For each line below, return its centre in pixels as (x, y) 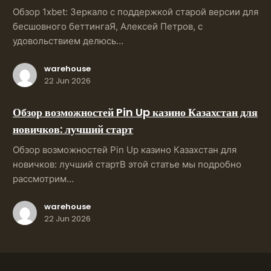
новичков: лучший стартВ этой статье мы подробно (127, 164)
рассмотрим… (43, 179)
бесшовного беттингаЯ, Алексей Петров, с (108, 26)
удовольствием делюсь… (68, 41)
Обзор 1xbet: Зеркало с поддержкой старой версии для (135, 12)
